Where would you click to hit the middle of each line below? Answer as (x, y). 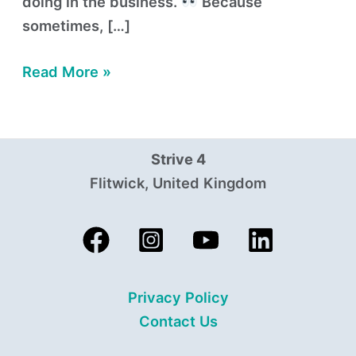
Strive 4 (178, 159)
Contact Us (178, 321)
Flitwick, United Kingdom (178, 183)
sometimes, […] (77, 26)
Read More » (67, 71)
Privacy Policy (178, 298)
